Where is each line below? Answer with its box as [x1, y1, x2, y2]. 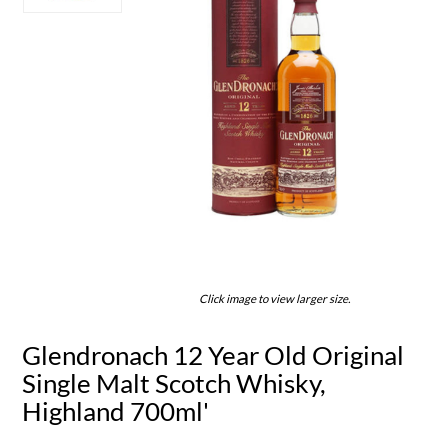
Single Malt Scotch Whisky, [22, 366, 327, 399]
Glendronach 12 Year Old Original [22, 338, 405, 371]
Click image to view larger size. [198, 291, 350, 305]
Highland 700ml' [22, 394, 210, 427]
